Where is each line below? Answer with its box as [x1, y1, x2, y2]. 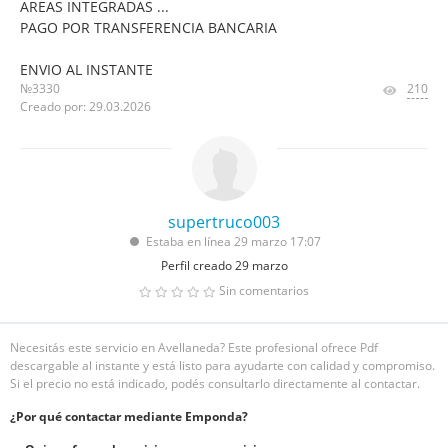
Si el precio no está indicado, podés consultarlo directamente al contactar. [10, 375, 420, 392]
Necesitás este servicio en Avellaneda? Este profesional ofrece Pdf [10, 339, 378, 356]
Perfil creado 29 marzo [160, 257, 288, 274]
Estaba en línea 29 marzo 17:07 [145, 233, 321, 250]
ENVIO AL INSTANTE [20, 60, 153, 79]
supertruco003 [168, 211, 280, 233]
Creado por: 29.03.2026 [20, 98, 151, 115]
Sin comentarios [219, 282, 309, 299]
